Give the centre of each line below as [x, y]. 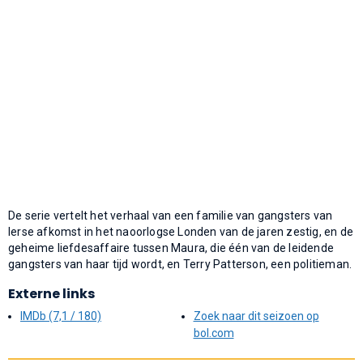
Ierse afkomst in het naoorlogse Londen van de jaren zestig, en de [181, 231]
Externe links [51, 293]
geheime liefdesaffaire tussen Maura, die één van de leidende [171, 248]
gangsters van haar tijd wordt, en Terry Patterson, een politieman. [180, 264]
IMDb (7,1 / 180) [61, 316]
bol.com [214, 333]
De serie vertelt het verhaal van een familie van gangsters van [171, 215]
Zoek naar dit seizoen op [256, 316]
